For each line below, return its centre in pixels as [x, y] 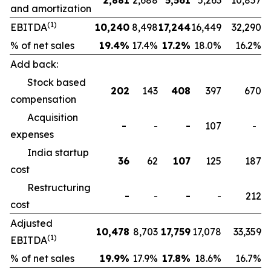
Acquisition [44, 117]
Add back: [34, 64]
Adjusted [31, 223]
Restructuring [51, 188]
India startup [50, 152]
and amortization [51, 8]
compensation [43, 99]
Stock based [48, 82]
